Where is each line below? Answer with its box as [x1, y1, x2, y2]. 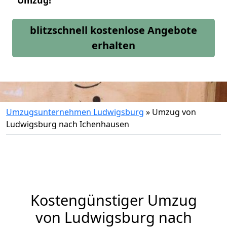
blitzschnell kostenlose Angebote [30, 23, 197, 37]
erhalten [92, 39, 135, 52]
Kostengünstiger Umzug [30, 190, 197, 210]
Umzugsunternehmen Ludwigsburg [6, 106, 144, 118]
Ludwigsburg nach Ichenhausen [6, 119, 129, 130]
